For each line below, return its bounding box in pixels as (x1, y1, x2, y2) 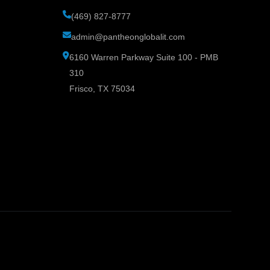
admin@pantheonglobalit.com (71, 32, 185, 42)
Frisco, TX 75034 (69, 84, 135, 93)
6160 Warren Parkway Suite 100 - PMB (69, 52, 218, 62)
